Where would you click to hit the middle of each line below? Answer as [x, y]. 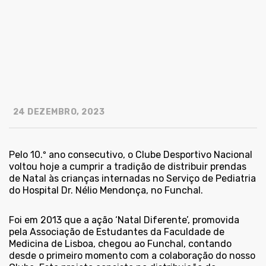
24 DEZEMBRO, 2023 [58, 112]
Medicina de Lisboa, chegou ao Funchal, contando [120, 244]
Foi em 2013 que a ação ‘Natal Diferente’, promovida [124, 220]
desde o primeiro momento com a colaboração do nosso [132, 256]
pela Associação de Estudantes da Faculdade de [117, 232]
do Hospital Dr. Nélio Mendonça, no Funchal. [106, 191]
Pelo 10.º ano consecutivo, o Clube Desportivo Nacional [131, 155]
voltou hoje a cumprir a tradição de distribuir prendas [128, 167]
